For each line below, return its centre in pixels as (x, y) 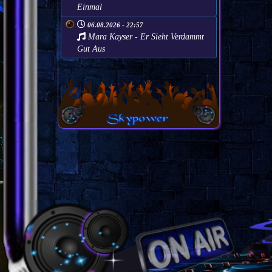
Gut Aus (91, 49)
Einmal (89, 7)
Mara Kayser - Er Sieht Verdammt (144, 36)
